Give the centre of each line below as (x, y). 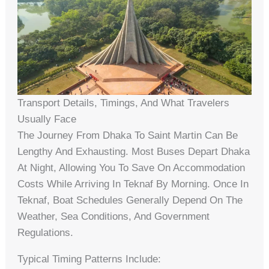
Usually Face (47, 119)
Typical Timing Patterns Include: (89, 259)
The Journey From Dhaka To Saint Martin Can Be (128, 135)
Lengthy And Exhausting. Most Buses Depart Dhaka (134, 151)
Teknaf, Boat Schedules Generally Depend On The (130, 200)
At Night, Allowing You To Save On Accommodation (131, 168)
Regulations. (46, 232)
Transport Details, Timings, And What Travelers (124, 103)
